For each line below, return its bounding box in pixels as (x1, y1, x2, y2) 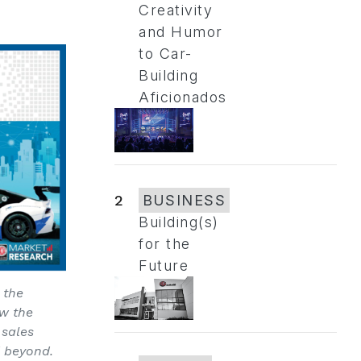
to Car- (139, 45, 193, 62)
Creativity (139, 2, 213, 19)
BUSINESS (143, 191, 226, 209)
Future (139, 256, 189, 274)
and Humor (139, 23, 223, 40)
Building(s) (139, 213, 219, 230)
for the (139, 234, 191, 252)
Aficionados (139, 89, 227, 106)
